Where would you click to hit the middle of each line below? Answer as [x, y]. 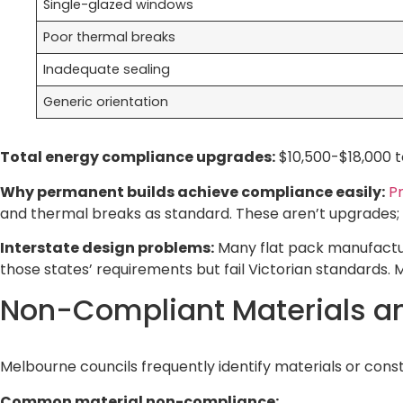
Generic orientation [106, 102]
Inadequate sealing [107, 70]
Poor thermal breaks [110, 37]
